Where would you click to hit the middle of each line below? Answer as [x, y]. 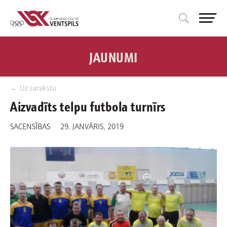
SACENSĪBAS [30, 125]
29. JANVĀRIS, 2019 [92, 125]
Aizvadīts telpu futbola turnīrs [88, 105]
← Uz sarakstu [33, 87]
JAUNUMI [113, 56]
